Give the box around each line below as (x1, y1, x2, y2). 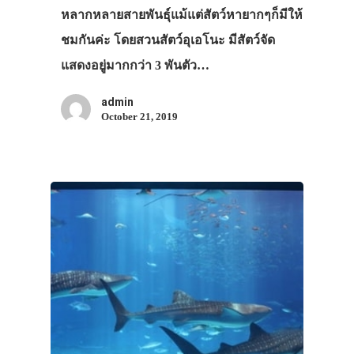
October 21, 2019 (100, 110, 178, 122)
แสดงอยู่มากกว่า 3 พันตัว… (60, 58, 209, 72)
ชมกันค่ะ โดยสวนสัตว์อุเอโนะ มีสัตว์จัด (60, 32, 275, 47)
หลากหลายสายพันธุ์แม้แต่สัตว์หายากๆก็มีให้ (60, 7, 303, 21)
